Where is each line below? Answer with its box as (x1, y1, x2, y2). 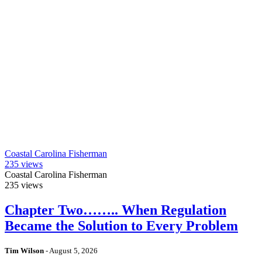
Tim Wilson (5, 246, 44, 256)
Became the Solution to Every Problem (5, 218, 238, 233)
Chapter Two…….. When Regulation (5, 202, 226, 218)
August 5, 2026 (49, 246, 98, 256)
